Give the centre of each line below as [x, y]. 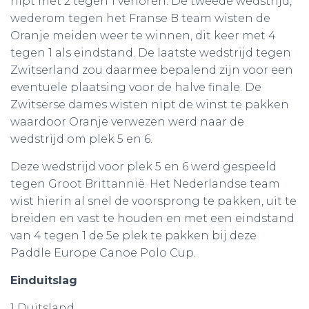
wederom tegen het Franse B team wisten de [140, 18]
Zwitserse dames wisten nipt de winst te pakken [150, 104]
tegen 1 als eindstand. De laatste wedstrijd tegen [151, 53]
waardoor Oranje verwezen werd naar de [127, 122]
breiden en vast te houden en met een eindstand [152, 218]
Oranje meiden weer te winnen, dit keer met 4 [143, 36]
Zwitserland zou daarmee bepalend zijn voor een [152, 70]
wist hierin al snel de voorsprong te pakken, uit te [153, 201]
